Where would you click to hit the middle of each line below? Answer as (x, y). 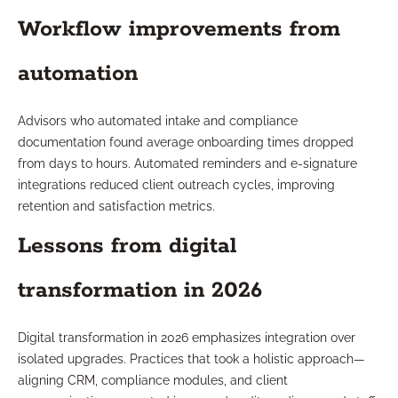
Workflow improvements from (179, 30)
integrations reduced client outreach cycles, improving (176, 185)
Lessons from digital (127, 247)
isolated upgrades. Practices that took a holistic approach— (191, 359)
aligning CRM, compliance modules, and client (153, 381)
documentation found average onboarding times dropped (186, 143)
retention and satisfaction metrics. (116, 207)
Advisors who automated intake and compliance (158, 121)
